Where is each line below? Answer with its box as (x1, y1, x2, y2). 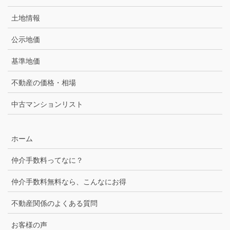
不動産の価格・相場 (11, 76, 76, 87)
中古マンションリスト (11, 98, 83, 109)
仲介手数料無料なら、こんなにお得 (11, 176, 126, 186)
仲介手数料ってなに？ (11, 154, 83, 165)
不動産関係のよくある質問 (11, 197, 98, 208)
